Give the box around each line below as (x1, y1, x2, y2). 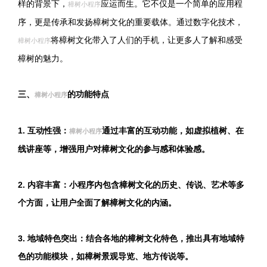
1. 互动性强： (18, 126, 69, 135)
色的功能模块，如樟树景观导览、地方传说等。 (18, 252, 193, 261)
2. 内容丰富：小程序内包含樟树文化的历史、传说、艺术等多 (18, 180, 244, 190)
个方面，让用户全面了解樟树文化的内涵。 (18, 198, 176, 207)
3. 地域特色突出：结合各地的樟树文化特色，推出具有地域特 (18, 234, 244, 243)
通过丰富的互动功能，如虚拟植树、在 (102, 126, 244, 135)
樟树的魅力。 (18, 54, 68, 63)
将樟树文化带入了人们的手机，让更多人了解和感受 (51, 35, 243, 45)
